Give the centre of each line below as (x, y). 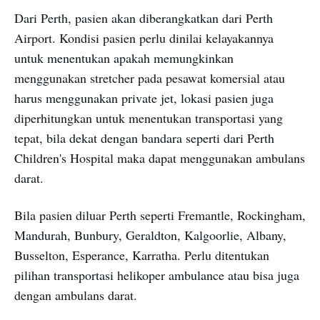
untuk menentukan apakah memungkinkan (124, 58)
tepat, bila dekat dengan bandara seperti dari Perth (144, 138)
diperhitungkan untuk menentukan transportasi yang (149, 118)
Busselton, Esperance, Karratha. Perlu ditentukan (142, 255)
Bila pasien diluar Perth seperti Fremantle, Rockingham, (160, 215)
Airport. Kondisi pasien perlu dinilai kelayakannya (144, 38)
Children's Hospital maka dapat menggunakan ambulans (160, 158)
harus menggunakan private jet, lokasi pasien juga (144, 98)
